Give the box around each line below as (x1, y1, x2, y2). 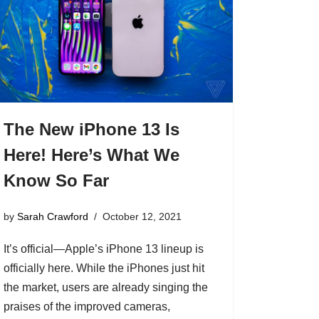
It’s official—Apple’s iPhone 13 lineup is (3, 242, 204, 255)
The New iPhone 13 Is (3, 120, 179, 140)
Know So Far (3, 171, 109, 191)
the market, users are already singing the (3, 281, 208, 293)
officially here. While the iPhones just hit (3, 261, 204, 274)
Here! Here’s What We (3, 145, 179, 165)
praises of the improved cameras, (3, 300, 170, 313)
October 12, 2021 (102, 210, 182, 222)
